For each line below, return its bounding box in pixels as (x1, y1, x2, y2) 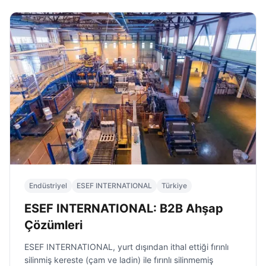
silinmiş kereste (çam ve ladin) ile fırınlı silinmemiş (24, 255, 213, 265)
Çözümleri (24, 218, 83, 232)
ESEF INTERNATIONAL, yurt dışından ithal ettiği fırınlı (24, 242, 229, 252)
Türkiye (161, 181, 187, 190)
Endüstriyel (29, 181, 67, 190)
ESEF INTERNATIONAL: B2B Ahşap (24, 201, 223, 216)
